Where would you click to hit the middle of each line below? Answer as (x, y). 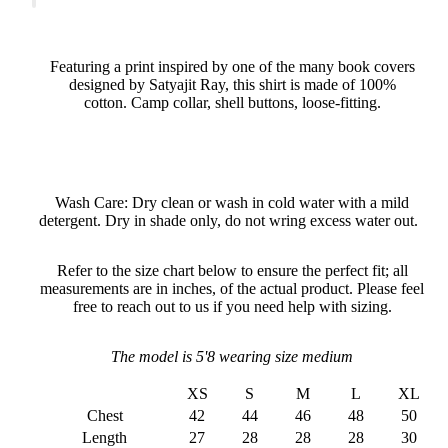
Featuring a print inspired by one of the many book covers (232, 66)
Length (104, 437)
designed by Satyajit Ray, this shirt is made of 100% (232, 84)
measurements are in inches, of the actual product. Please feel (232, 288)
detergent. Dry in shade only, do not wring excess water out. (232, 220)
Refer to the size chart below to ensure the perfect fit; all (232, 270)
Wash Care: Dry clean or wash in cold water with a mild (232, 202)
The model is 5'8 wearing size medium (232, 356)
